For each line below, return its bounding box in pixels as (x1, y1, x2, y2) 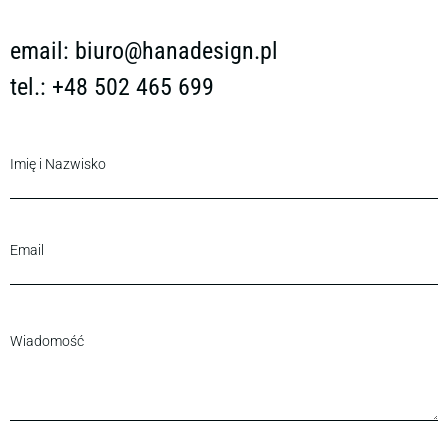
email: (10, 36, 75, 65)
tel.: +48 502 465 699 (10, 72, 214, 101)
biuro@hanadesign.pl (75, 36, 278, 65)
